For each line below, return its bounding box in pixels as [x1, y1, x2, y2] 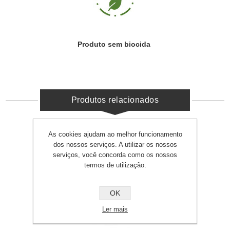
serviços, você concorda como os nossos [53, 151, 177, 159]
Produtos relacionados [71, 95, 159, 104]
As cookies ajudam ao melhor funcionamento [48, 130, 182, 138]
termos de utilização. [84, 161, 146, 169]
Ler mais [102, 205, 128, 213]
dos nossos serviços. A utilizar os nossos [53, 141, 177, 148]
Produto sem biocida [78, 40, 152, 48]
